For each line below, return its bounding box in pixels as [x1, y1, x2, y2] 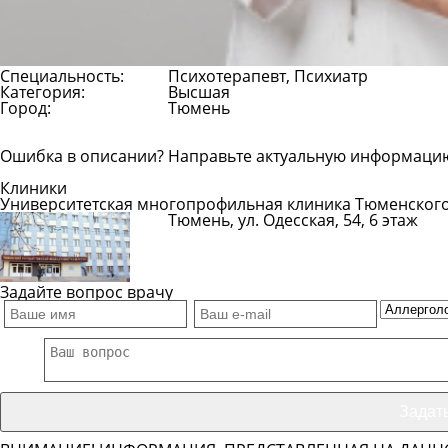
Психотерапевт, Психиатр [168, 65, 368, 87]
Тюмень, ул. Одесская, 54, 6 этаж [168, 209, 418, 231]
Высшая [168, 81, 230, 103]
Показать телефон [188, 235, 329, 257]
